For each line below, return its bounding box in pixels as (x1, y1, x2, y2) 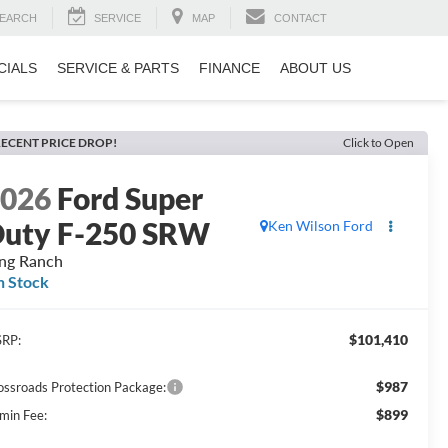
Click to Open (343, 135, 414, 150)
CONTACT (274, 12, 327, 25)
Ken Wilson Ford (267, 217, 373, 235)
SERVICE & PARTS (57, 60, 179, 77)
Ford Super (57, 180, 204, 217)
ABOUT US (280, 60, 351, 77)
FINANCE (199, 60, 260, 77)
